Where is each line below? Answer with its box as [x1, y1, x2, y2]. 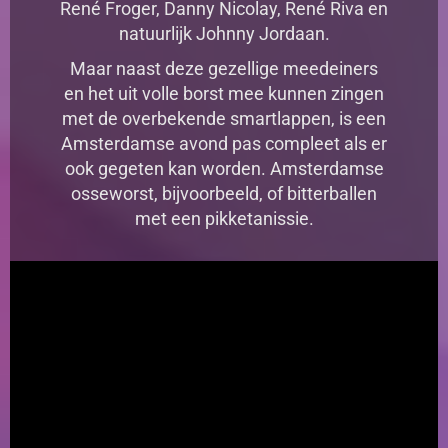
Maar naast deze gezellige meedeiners [70, 57, 378, 79]
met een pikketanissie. [134, 207, 314, 229]
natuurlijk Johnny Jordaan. [118, 22, 330, 44]
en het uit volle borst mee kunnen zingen [64, 82, 384, 104]
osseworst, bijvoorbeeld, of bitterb [71, 182, 339, 204]
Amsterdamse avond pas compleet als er [61, 132, 387, 154]
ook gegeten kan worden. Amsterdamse [64, 157, 384, 179]
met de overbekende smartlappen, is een [62, 107, 386, 129]
